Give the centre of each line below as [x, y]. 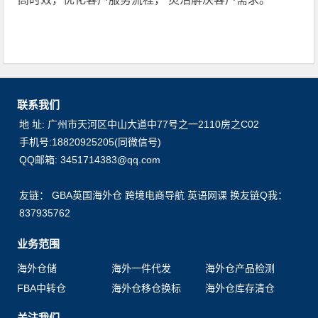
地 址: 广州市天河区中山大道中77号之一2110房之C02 [139, 124]
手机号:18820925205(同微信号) [91, 142]
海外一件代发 [141, 268]
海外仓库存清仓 [240, 288]
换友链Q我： [259, 195]
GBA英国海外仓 [87, 195]
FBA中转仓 [42, 288]
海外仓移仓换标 [146, 288]
